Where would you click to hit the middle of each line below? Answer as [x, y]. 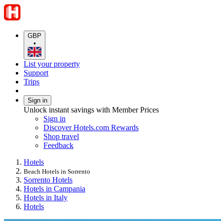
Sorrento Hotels [48, 180]
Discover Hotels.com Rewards [91, 127]
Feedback [58, 145]
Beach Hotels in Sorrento [57, 171]
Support [36, 73]
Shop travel [61, 136]
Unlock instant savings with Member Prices [91, 110]
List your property [52, 64]
